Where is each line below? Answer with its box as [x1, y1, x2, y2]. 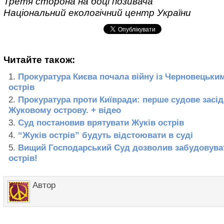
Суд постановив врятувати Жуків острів [18, 118, 184, 128]
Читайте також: [3, 54, 75, 65]
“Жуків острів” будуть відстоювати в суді [18, 130, 193, 140]
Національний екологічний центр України [3, 7, 191, 18]
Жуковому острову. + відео [8, 105, 121, 115]
